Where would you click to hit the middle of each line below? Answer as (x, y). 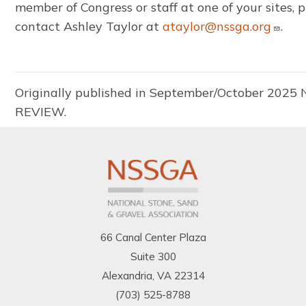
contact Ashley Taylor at (89, 26)
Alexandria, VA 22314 (153, 276)
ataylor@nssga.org (217, 26)
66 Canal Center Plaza (153, 238)
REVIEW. (43, 111)
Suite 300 (153, 257)
